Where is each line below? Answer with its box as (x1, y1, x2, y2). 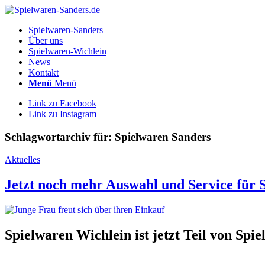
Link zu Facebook (28, 98, 96, 108)
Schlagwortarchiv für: (5, 130, 115, 143)
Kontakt (28, 67, 59, 77)
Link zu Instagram (28, 109, 96, 119)
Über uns (28, 35, 63, 46)
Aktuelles (5, 154, 40, 165)
